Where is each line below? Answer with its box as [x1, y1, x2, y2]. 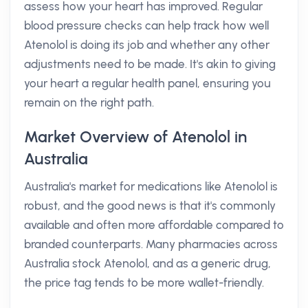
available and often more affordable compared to [24, 218, 284, 232]
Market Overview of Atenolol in [24, 127, 247, 146]
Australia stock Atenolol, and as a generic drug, [24, 256, 271, 270]
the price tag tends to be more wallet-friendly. [24, 276, 264, 289]
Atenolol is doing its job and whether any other [24, 38, 269, 52]
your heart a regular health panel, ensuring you [24, 76, 271, 90]
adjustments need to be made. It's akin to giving [24, 57, 276, 71]
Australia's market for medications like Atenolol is [24, 179, 278, 193]
